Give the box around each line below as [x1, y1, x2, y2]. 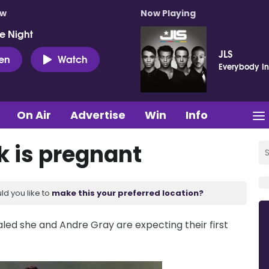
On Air [17, 107, 51, 122]
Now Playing [141, 7, 196, 19]
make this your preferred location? [52, 187, 204, 199]
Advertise [70, 107, 125, 122]
